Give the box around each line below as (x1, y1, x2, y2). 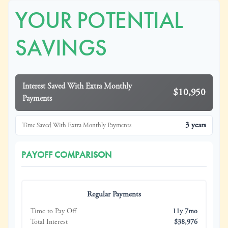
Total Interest (31, 217, 68, 226)
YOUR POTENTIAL (15, 6, 183, 35)
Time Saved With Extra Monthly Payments (22, 121, 131, 130)
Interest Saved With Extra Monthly (22, 81, 132, 92)
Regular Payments (87, 189, 141, 199)
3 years (185, 120, 206, 130)
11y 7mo (173, 207, 197, 216)
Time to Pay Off (31, 207, 76, 216)
